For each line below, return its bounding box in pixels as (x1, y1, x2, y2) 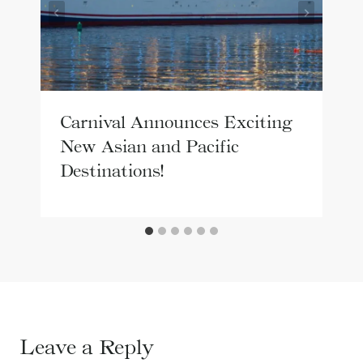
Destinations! (60, 160, 164, 181)
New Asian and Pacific (60, 136, 239, 156)
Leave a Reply (19, 335, 154, 359)
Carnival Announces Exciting (60, 112, 293, 132)
